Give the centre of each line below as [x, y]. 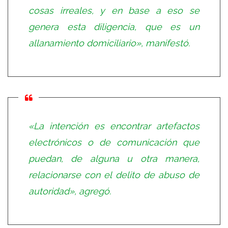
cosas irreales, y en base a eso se [114, 10]
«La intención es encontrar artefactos [114, 126]
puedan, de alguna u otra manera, [114, 158]
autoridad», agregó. [70, 191]
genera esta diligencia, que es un [114, 26]
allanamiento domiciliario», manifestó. [109, 43]
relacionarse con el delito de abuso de [114, 175]
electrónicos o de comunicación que [114, 142]
